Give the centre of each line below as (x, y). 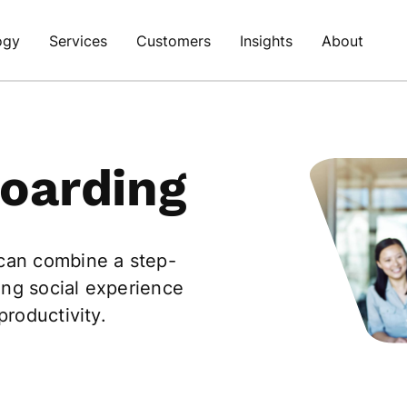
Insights (266, 40)
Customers (174, 40)
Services (78, 40)
